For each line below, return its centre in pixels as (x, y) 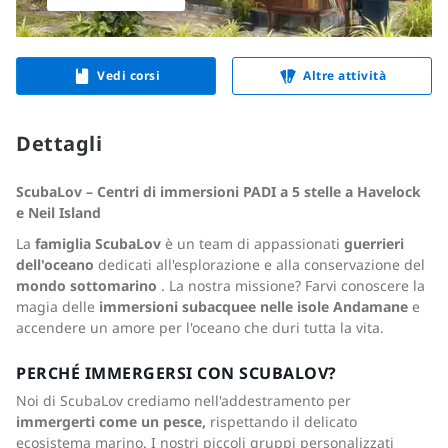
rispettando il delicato (281, 421)
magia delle (57, 306)
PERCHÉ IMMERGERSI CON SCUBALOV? (176, 373)
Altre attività (345, 75)
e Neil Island (58, 212)
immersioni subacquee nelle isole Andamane (253, 306)
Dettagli (59, 143)
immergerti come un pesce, (111, 421)
